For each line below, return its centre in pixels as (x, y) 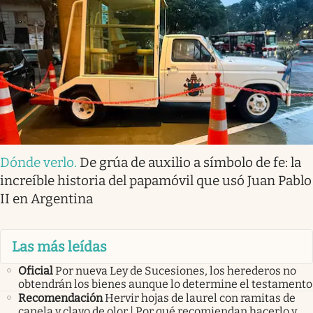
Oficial (36, 271)
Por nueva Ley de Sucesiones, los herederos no (176, 271)
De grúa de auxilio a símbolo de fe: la (190, 162)
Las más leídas (59, 246)
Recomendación (60, 298)
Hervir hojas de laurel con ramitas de (200, 298)
